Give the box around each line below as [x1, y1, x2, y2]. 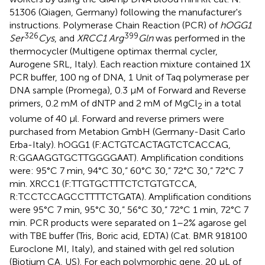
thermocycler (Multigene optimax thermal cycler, [9, 46, 218, 57]
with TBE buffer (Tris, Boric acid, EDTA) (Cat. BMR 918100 [9, 230, 247, 242]
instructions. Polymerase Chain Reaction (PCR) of [9, 20, 220, 31]
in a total [202, 98, 241, 109]
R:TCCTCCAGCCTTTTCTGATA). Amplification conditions [9, 191, 251, 203]
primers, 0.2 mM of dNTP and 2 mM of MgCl [9, 98, 198, 109]
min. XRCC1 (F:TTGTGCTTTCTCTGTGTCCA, [9, 178, 197, 190]
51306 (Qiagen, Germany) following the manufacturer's [9, 7, 242, 18]
